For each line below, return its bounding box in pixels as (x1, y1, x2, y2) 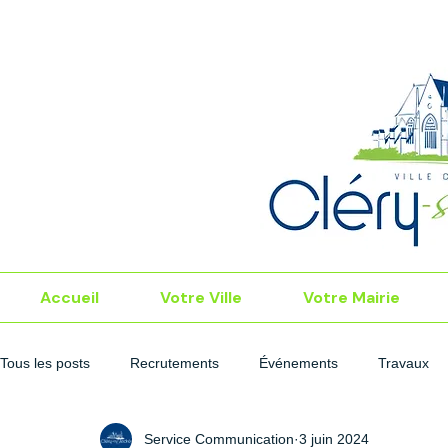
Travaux (378, 354, 429, 371)
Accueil (40, 287, 100, 308)
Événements (259, 354, 338, 371)
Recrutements (130, 354, 219, 371)
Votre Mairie (302, 287, 400, 308)
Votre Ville (160, 287, 242, 308)
